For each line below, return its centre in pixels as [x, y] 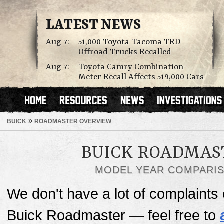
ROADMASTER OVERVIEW [73, 121]
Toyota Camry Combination [131, 67]
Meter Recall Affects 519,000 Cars [141, 77]
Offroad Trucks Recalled [125, 52]
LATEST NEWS [93, 25]
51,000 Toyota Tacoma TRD [130, 42]
